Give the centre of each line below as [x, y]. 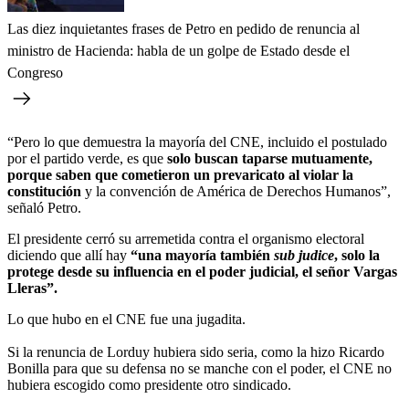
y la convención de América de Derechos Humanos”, [238, 191]
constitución [46, 191]
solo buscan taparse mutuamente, [270, 158]
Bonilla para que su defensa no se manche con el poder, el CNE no [199, 368]
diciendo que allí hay [69, 255]
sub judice [304, 255]
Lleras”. [32, 288]
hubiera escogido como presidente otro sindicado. [149, 384]
